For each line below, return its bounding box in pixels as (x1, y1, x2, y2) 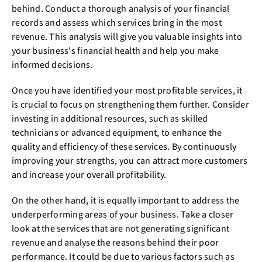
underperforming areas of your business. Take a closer (12, 208, 234, 221)
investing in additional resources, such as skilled (12, 112, 208, 125)
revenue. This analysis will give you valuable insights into (12, 30, 242, 43)
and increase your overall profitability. (12, 168, 166, 181)
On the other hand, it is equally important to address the (12, 194, 240, 207)
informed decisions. (12, 58, 93, 71)
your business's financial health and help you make (12, 44, 219, 57)
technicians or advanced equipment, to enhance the (12, 126, 222, 139)
